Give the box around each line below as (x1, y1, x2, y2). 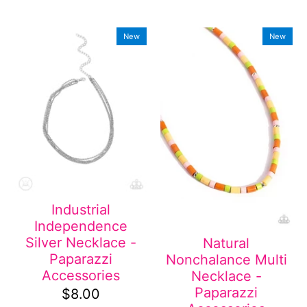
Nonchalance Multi (165, 251, 287, 268)
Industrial (51, 201, 110, 219)
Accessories (41, 267, 120, 284)
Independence (34, 218, 127, 235)
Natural (203, 234, 250, 251)
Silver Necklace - (25, 234, 136, 251)
